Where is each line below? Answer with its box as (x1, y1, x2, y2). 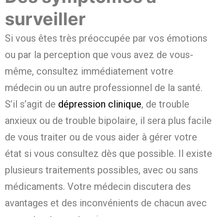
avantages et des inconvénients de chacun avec (5, 197, 207, 209)
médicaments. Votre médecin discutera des (5, 181, 191, 193)
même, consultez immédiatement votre (5, 65, 173, 77)
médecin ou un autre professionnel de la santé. (5, 82, 202, 94)
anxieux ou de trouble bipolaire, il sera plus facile (5, 115, 212, 127)
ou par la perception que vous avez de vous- (5, 49, 193, 61)
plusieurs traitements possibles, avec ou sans (5, 164, 198, 176)
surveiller (5, 8, 86, 30)
